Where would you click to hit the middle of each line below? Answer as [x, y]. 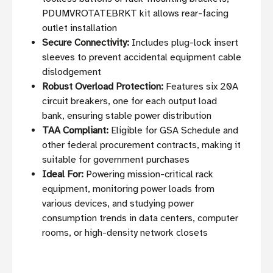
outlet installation [80, 28]
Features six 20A [201, 87]
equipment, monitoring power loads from [129, 189]
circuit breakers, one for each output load [130, 101]
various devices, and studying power [118, 204]
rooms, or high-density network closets [125, 233]
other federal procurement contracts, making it [142, 145]
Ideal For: [63, 175]
